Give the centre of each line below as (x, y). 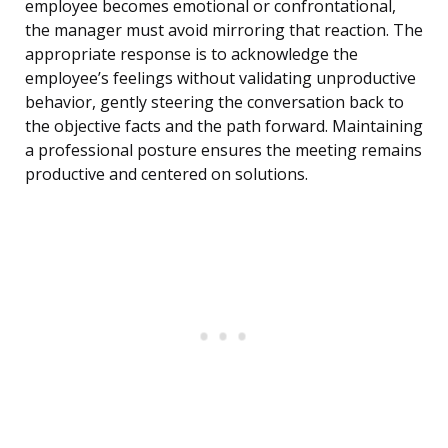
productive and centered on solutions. (166, 174)
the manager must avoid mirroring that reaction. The (224, 30)
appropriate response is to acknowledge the (191, 54)
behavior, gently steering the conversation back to (214, 102)
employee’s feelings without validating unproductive (220, 78)
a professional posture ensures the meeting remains (223, 150)
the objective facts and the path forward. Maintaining (224, 126)
